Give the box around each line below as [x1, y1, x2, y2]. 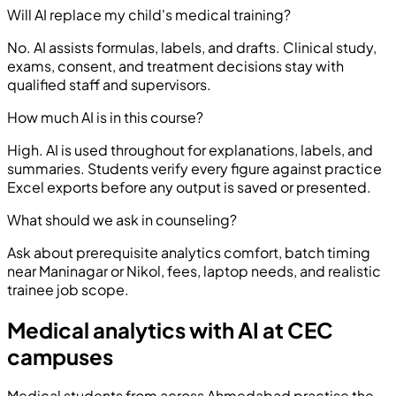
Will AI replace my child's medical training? [7, 4, 291, 24]
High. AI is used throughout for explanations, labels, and [7, 140, 373, 159]
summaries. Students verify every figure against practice [7, 158, 382, 178]
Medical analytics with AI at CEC [7, 316, 333, 343]
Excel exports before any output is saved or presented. [7, 177, 371, 196]
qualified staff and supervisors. [7, 74, 211, 94]
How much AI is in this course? [7, 107, 203, 126]
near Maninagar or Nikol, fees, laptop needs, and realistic [7, 261, 381, 280]
